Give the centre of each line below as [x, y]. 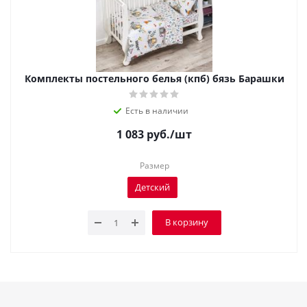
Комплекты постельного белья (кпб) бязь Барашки [154, 78]
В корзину [186, 222]
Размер [154, 165]
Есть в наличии [157, 111]
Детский [152, 187]
